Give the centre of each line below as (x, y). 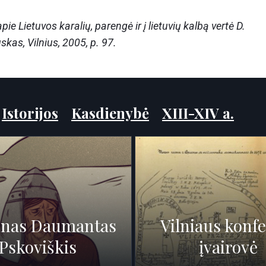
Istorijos (30, 113)
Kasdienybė (110, 113)
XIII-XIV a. (198, 113)
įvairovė (229, 246)
